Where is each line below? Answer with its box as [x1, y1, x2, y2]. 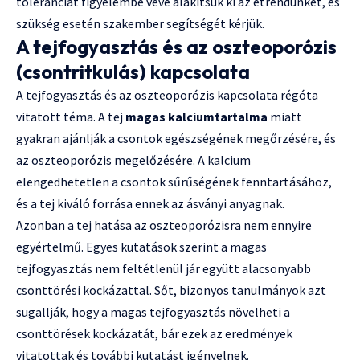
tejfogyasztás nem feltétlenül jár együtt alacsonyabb [16, 260, 311, 277]
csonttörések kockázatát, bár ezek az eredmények [16, 325, 292, 342]
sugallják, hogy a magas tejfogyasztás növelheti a [16, 304, 290, 321]
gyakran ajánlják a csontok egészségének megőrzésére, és [16, 130, 336, 147]
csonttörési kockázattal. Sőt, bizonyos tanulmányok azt [16, 282, 326, 299]
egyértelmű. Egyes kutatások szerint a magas [16, 239, 267, 256]
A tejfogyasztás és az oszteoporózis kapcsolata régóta [16, 87, 318, 104]
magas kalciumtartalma [125, 108, 268, 125]
